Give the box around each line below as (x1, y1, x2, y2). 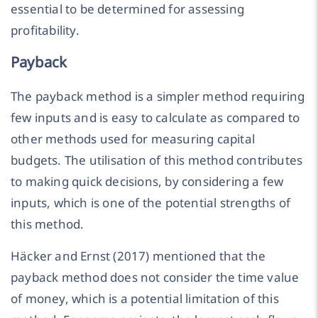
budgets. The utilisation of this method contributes (11, 152, 303, 169)
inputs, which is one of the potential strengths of (11, 194, 291, 212)
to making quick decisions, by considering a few (11, 173, 284, 190)
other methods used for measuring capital (11, 131, 256, 148)
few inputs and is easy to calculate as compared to (11, 109, 300, 126)
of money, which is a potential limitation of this (11, 290, 279, 307)
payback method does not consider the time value (11, 268, 300, 285)
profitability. (11, 21, 79, 38)
